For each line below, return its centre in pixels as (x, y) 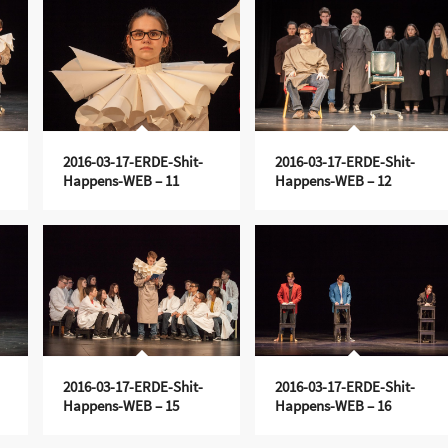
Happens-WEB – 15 (120, 405)
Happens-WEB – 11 (120, 180)
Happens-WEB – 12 (332, 180)
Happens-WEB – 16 (332, 405)
